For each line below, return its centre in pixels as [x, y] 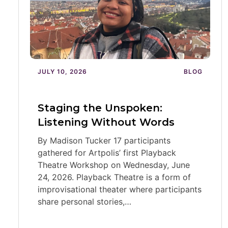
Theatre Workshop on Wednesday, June [114, 165]
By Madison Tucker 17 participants [104, 140]
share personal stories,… [84, 202]
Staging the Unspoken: [100, 108]
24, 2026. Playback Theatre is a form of [114, 177]
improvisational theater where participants [120, 189]
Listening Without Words [106, 122]
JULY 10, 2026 [62, 72]
